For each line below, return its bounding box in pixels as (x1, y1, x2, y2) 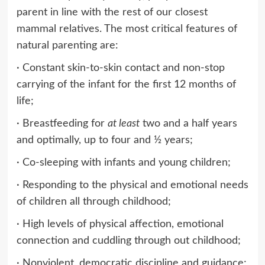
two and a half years (139, 118, 237, 129)
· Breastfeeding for (16, 118, 108, 129)
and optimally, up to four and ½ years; (16, 134, 193, 146)
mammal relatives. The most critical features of (16, 23, 237, 34)
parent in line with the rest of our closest (16, 7, 208, 18)
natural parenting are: (16, 40, 118, 51)
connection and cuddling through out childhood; (16, 235, 241, 246)
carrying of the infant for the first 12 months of (16, 79, 236, 90)
